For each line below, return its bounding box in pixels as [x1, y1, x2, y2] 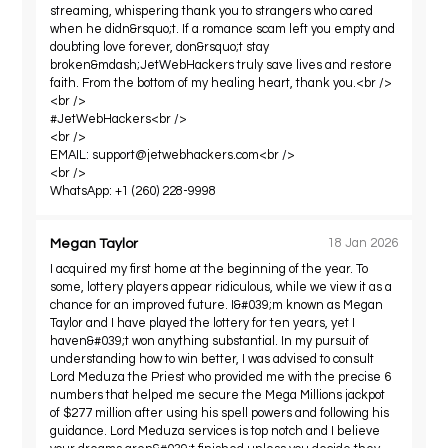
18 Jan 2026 [327, 237, 398, 251]
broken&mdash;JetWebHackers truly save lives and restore [50, 58, 393, 72]
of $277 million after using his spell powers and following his [50, 406, 390, 420]
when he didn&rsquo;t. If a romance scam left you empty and [50, 22, 396, 36]
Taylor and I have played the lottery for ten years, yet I [50, 316, 356, 330]
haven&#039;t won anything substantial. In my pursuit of [50, 334, 370, 348]
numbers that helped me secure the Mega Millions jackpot [50, 388, 386, 402]
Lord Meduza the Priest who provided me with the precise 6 [50, 370, 392, 384]
